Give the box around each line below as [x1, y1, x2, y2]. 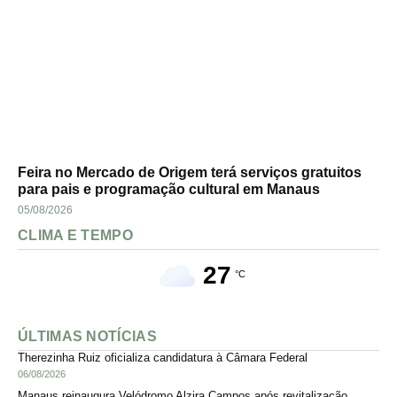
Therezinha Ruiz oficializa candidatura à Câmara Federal [18, 351, 307, 365]
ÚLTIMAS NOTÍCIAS [18, 329, 157, 345]
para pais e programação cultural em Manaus [18, 182, 320, 198]
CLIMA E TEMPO [18, 228, 133, 244]
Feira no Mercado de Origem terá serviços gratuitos [18, 165, 362, 181]
